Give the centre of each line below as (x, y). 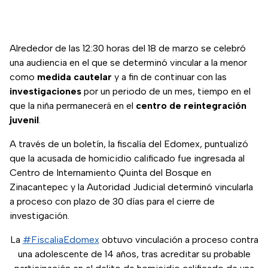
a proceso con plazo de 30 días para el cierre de (112, 202)
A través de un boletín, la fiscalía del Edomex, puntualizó (129, 144)
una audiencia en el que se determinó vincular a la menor (128, 63)
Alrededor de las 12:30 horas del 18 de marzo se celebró (128, 48)
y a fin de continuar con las (169, 77)
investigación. (39, 216)
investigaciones (45, 92)
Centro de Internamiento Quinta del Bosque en (110, 173)
